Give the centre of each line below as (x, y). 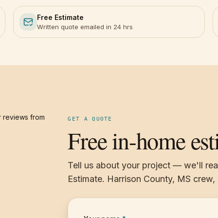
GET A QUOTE (90, 119)
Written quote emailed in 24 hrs (85, 27)
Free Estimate (60, 17)
